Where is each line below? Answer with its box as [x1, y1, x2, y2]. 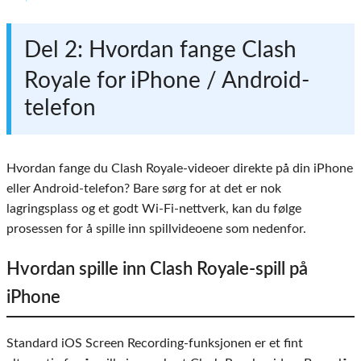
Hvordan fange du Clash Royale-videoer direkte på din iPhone [6, 162, 353, 176]
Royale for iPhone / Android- [24, 69, 309, 93]
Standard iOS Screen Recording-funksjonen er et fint [6, 337, 303, 351]
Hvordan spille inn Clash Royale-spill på [6, 260, 308, 279]
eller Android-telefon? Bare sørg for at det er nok [6, 182, 281, 196]
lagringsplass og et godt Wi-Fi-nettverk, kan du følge [6, 202, 301, 216]
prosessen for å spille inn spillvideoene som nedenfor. [6, 222, 306, 236]
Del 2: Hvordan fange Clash [24, 39, 297, 62]
